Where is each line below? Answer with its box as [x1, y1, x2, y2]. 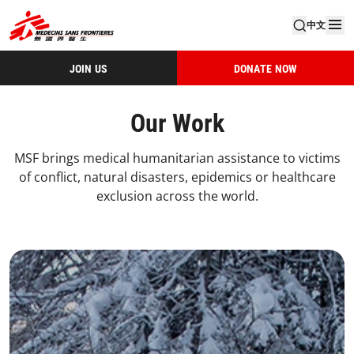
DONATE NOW [233, 62, 298, 75]
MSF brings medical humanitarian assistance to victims [13, 149, 341, 167]
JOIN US [69, 62, 108, 75]
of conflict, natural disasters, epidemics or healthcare [18, 168, 336, 186]
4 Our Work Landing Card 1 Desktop [9, 250, 223, 268]
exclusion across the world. [96, 187, 258, 205]
